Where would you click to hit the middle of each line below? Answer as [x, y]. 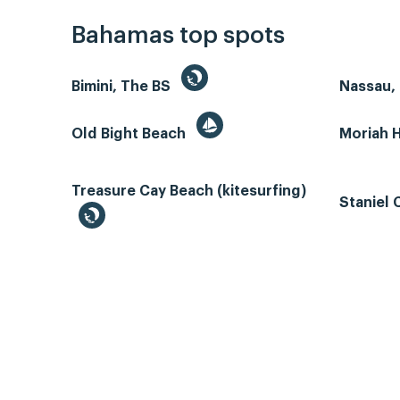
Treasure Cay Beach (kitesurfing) [189, 192]
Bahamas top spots [178, 36]
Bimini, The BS [123, 87]
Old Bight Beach [130, 134]
